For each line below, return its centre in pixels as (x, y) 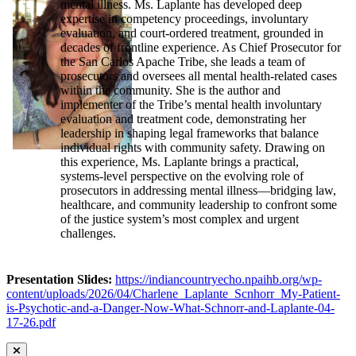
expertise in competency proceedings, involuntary (184, 19)
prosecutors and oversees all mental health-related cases (199, 76)
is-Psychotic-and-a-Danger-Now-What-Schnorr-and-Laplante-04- (170, 308)
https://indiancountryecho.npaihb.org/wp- (219, 280)
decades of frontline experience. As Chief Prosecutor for (201, 48)
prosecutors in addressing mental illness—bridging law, (198, 191)
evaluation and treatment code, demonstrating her (183, 119)
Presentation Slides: (59, 280)
